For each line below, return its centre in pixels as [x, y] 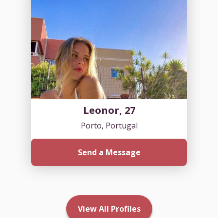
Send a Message [109, 152]
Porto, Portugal [109, 125]
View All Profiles [109, 209]
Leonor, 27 [109, 110]
